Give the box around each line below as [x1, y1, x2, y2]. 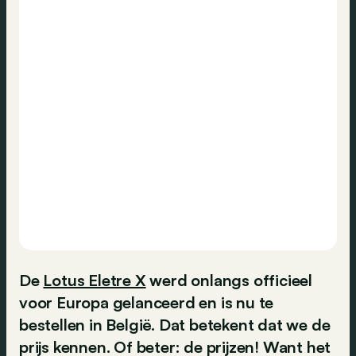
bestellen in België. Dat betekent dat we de [19, 315, 331, 335]
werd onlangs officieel [145, 270, 313, 290]
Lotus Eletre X [43, 270, 146, 290]
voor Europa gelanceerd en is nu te [19, 292, 274, 312]
